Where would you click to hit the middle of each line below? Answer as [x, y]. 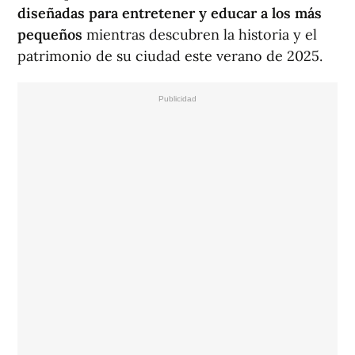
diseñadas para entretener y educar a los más [170, 13]
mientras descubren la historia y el [202, 35]
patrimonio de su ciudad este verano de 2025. [170, 56]
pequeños [52, 35]
